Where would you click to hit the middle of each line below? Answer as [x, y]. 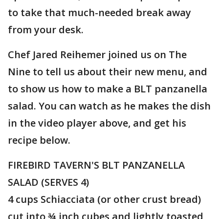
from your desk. [47, 30]
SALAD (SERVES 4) [48, 182]
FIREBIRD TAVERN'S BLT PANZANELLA [96, 165]
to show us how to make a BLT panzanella [108, 89]
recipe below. [40, 140]
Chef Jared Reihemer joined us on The [97, 55]
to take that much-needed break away [99, 12]
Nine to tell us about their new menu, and [108, 72]
